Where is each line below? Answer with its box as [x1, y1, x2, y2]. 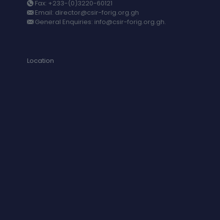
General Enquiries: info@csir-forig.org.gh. [33, 17, 166, 27]
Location [27, 56, 54, 65]
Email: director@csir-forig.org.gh [33, 8, 139, 17]
